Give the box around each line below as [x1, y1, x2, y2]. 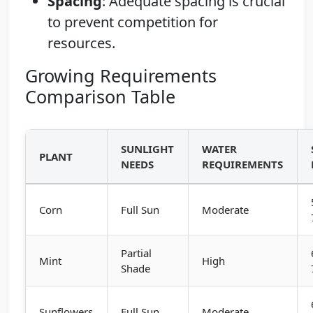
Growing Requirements [25, 63, 217, 87]
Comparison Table [25, 84, 175, 108]
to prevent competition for [48, 12, 218, 31]
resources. [48, 33, 115, 52]
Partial [121, 245, 152, 260]
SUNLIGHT [121, 141, 175, 156]
